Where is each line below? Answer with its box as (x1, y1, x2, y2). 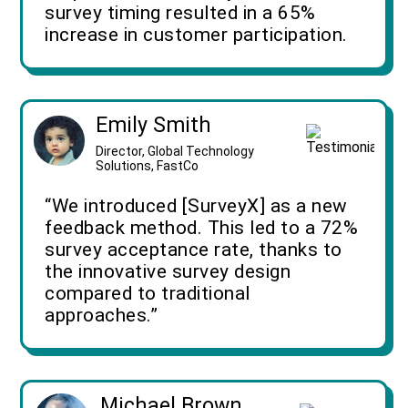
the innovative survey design (45, 260, 291, 282)
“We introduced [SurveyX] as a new (45, 194, 348, 217)
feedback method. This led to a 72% (45, 216, 359, 239)
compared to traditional (45, 281, 250, 304)
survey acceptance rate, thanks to (45, 238, 342, 260)
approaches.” (45, 303, 158, 326)
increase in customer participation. (45, 23, 348, 46)
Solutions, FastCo (96, 158, 199, 173)
